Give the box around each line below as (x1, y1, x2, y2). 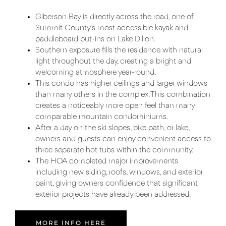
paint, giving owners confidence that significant (35, 180, 198, 188)
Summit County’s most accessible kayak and (35, 24, 188, 33)
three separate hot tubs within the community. (35, 146, 195, 155)
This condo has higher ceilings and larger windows (35, 80, 207, 88)
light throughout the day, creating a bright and (35, 58, 191, 66)
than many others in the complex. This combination (35, 91, 210, 99)
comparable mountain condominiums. (35, 113, 170, 122)
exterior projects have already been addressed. (35, 191, 191, 199)
